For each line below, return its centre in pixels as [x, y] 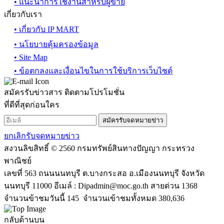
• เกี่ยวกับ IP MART [46, 29]
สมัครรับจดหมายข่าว [133, 120]
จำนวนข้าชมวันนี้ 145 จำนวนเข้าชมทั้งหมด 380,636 [94, 198]
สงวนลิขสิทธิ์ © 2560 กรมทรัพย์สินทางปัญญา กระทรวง [99, 148]
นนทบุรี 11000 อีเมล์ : [41, 185]
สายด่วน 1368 [173, 185]
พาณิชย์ [18, 160]
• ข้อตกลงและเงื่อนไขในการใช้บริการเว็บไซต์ [93, 70]
